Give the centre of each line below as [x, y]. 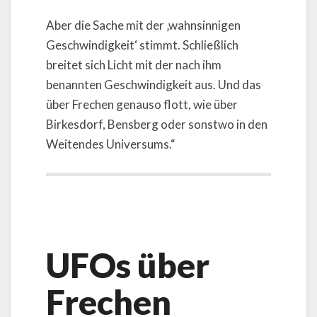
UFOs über [128, 265]
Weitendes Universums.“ [111, 144]
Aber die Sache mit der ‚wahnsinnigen [143, 25]
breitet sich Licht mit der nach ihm [134, 65]
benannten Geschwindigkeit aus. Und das [154, 85]
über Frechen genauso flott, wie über [142, 105]
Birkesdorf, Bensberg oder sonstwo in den [157, 125]
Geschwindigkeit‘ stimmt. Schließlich [142, 45]
